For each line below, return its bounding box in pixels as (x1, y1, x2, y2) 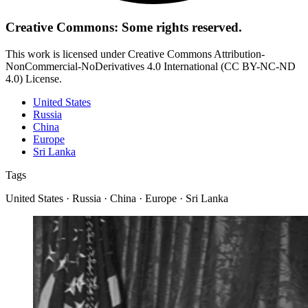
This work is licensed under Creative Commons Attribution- (5, 47, 265, 60)
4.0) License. (5, 72, 62, 85)
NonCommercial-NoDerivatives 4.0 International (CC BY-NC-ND (5, 60, 296, 72)
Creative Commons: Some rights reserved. (5, 19, 242, 34)
